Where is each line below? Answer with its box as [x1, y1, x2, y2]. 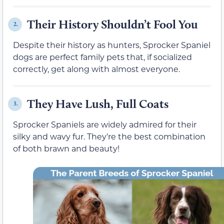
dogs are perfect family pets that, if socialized [13, 51, 192, 62]
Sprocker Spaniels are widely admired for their [13, 118, 196, 129]
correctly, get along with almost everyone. [13, 63, 180, 74]
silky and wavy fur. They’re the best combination [13, 130, 205, 141]
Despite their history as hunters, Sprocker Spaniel [13, 39, 210, 50]
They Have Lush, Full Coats [27, 96, 168, 111]
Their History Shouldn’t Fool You [27, 16, 198, 31]
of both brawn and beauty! [13, 142, 119, 153]
